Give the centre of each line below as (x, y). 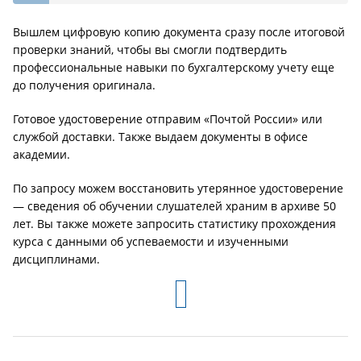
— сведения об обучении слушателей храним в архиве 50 (174, 206)
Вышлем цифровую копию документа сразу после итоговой (179, 32)
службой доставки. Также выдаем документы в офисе (160, 137)
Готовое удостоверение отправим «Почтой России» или (168, 119)
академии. (41, 154)
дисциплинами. (56, 259)
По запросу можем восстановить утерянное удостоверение (178, 188)
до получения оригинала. (84, 85)
